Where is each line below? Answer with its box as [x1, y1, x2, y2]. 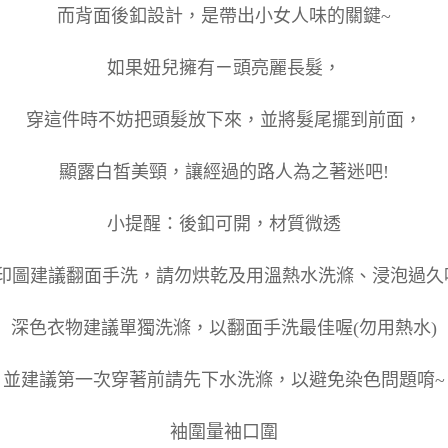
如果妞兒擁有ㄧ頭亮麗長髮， [107, 57, 341, 78]
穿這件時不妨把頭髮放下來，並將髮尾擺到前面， [26, 109, 422, 130]
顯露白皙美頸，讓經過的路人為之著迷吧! [59, 161, 389, 182]
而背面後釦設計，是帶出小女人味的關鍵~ [57, 5, 391, 26]
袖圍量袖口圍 [170, 421, 278, 442]
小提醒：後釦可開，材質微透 [107, 213, 341, 234]
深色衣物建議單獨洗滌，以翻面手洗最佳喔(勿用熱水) [11, 317, 437, 338]
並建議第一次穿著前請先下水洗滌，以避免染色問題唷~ [3, 369, 445, 390]
